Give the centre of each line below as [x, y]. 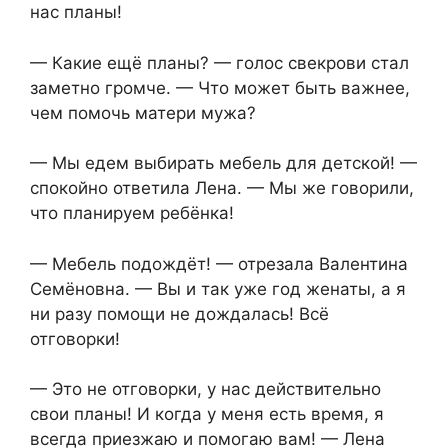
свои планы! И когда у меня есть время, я [207, 414]
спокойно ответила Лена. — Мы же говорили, [222, 188]
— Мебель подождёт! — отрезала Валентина [219, 263]
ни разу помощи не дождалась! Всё [179, 313]
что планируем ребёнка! [132, 213]
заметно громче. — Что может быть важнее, [220, 87]
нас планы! [76, 12]
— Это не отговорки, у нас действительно [205, 389]
